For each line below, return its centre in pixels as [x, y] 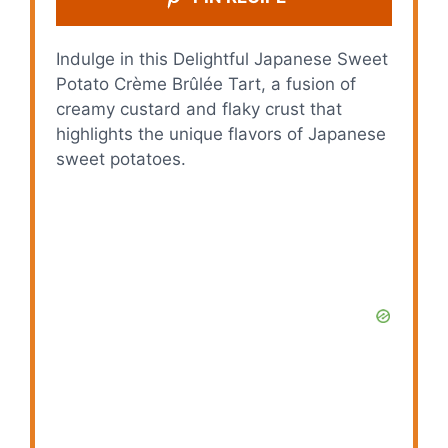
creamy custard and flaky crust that [199, 109]
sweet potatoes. [121, 159]
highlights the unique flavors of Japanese [221, 134]
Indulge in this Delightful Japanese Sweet [222, 59]
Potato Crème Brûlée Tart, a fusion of [206, 84]
